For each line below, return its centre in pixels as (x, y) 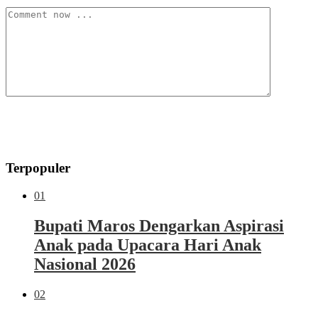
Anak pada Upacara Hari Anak (148, 245)
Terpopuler (38, 168)
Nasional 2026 (85, 264)
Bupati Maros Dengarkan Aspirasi (159, 225)
